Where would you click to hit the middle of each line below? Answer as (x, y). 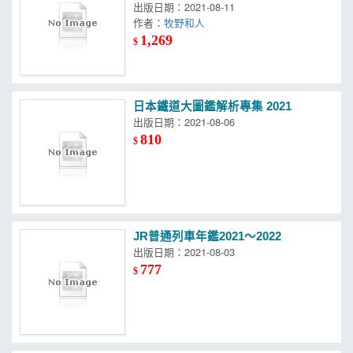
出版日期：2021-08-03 (184, 251)
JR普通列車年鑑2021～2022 (208, 236)
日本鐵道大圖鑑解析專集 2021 (213, 107)
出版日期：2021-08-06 (184, 122)
